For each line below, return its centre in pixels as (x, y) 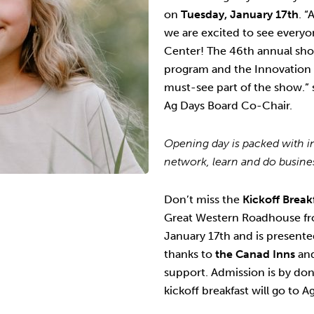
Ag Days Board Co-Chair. (228, 105)
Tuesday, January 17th (240, 14)
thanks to (188, 254)
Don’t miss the (203, 199)
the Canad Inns (255, 254)
